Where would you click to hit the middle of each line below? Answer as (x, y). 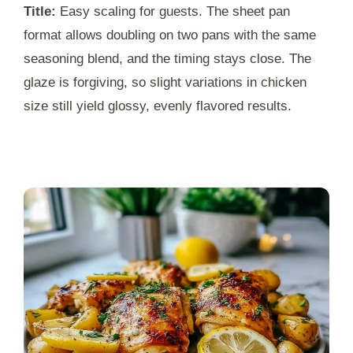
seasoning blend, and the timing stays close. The (167, 59)
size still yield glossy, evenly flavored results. (158, 106)
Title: (40, 12)
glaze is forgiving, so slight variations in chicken (165, 83)
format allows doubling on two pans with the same (170, 35)
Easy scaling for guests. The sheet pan (173, 12)
